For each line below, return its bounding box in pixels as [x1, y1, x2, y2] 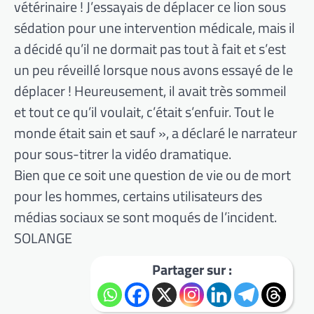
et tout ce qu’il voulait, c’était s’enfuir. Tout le [14, 101, 274, 123]
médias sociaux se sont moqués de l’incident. [14, 206, 277, 228]
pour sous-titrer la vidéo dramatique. [14, 143, 231, 165]
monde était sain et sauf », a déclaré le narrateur [14, 122, 297, 144]
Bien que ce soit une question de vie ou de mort [14, 164, 291, 186]
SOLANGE [14, 227, 72, 250]
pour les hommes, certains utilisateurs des [14, 185, 262, 207]
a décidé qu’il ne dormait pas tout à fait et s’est [14, 38, 286, 60]
